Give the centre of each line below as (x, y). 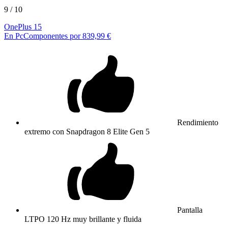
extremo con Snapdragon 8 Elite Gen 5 (87, 131)
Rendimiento (198, 122)
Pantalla (190, 210)
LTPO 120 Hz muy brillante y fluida (83, 219)
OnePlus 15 (23, 26)
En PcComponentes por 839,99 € (58, 36)
